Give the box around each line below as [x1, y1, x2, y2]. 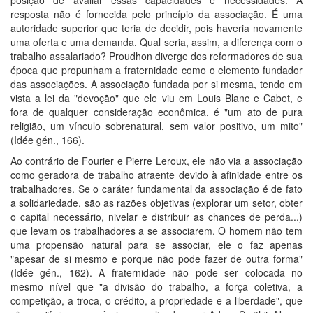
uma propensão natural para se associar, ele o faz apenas [10, 237, 303, 252]
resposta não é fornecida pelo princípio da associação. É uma [10, 6, 303, 21]
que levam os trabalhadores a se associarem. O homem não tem [10, 223, 303, 238]
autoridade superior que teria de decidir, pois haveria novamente [10, 20, 303, 35]
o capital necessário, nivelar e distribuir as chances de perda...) [10, 209, 303, 224]
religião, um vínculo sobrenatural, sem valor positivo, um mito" [10, 118, 303, 133]
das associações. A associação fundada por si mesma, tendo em [10, 76, 303, 91]
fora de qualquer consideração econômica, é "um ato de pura [10, 104, 303, 119]
